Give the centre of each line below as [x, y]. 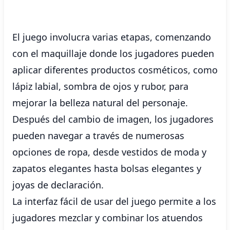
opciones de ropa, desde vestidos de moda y [109, 152]
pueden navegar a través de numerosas [98, 136]
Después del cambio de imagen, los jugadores [113, 119]
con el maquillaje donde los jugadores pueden [113, 53]
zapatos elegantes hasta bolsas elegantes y [107, 168]
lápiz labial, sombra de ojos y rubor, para [100, 86]
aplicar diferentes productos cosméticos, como [115, 70]
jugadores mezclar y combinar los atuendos [108, 218]
